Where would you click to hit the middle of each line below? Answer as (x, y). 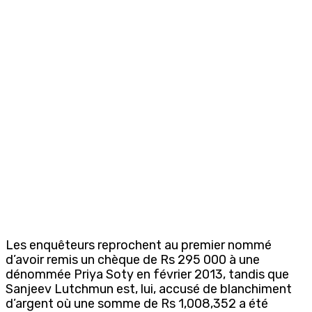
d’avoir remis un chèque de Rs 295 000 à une (133, 259)
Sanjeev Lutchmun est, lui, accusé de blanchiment (149, 289)
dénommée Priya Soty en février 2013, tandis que (147, 274)
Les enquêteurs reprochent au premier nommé (139, 245)
